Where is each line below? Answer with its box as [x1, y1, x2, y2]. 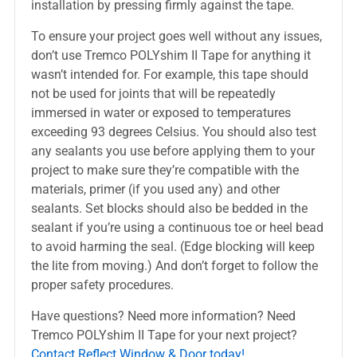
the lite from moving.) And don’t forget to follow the [30, 258, 318, 273]
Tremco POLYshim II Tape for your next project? [30, 328, 297, 343]
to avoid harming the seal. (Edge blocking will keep [30, 239, 315, 254]
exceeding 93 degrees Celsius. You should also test [30, 124, 316, 139]
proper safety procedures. [30, 277, 174, 292]
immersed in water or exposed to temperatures [30, 105, 291, 120]
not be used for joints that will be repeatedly [30, 86, 276, 101]
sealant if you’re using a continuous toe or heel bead [30, 220, 324, 235]
